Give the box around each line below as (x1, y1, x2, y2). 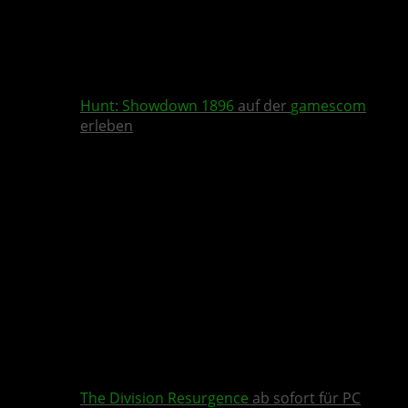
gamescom (291, 96, 366, 117)
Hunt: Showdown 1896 (80, 96, 234, 117)
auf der (234, 96, 291, 117)
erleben (80, 116, 133, 137)
